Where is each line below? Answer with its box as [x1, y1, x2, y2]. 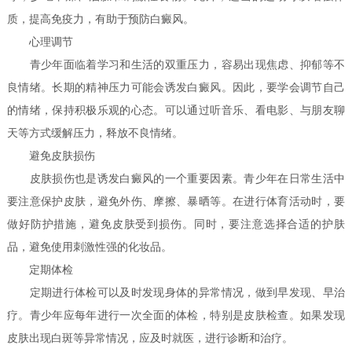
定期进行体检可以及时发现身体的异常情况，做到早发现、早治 [7, 287, 345, 299]
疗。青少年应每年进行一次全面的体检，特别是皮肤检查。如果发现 [7, 310, 345, 322]
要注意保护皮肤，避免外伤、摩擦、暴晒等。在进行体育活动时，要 [7, 196, 345, 208]
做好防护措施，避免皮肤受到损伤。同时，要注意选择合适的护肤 [7, 218, 345, 231]
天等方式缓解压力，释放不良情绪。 [7, 127, 184, 140]
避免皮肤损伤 [7, 150, 96, 163]
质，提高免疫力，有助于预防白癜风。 [7, 13, 195, 26]
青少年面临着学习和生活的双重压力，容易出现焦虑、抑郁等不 [7, 59, 345, 71]
